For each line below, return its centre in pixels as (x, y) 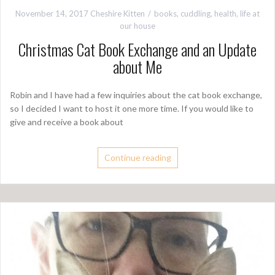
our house (137, 25)
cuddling (196, 13)
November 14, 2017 (52, 13)
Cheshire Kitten (118, 13)
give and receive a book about (67, 122)
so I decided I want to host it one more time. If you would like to (132, 108)
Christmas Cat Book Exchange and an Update (137, 49)
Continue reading (137, 157)
